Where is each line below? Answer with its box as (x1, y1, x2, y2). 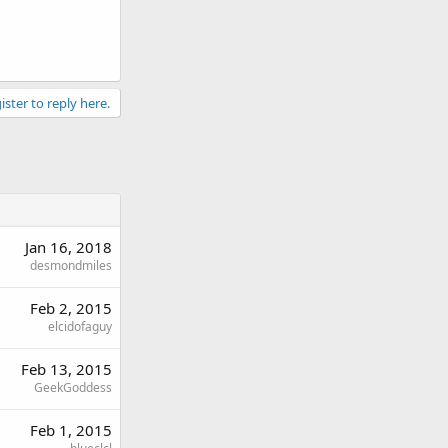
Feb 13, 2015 (21, 359, 112, 379)
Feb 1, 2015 (30, 420, 112, 440)
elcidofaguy (48, 318, 112, 335)
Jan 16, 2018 (25, 237, 112, 257)
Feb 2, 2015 (30, 298, 112, 318)
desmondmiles (30, 257, 112, 274)
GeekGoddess (34, 379, 112, 396)
